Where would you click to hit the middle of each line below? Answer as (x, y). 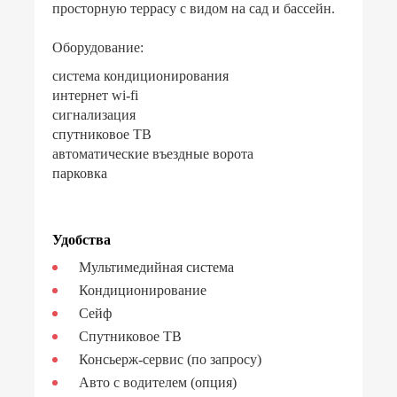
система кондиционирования (140, 75)
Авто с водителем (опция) (158, 382)
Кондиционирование (143, 290)
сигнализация (94, 114)
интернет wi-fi (95, 95)
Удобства (82, 239)
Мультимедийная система (156, 267)
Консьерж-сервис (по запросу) (170, 359)
